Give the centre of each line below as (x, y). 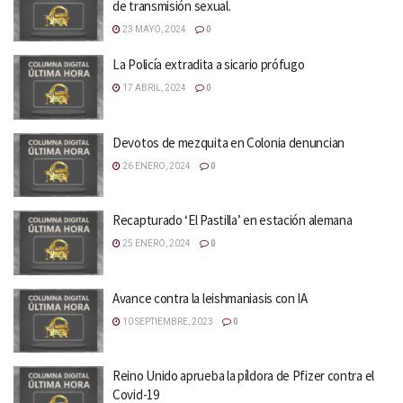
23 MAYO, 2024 (153, 29)
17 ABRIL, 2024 (153, 88)
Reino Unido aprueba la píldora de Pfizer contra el (243, 376)
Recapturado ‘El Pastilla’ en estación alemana (233, 220)
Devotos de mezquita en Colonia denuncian (228, 142)
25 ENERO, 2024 (156, 243)
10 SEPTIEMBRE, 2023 (167, 321)
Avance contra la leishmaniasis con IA (210, 298)
